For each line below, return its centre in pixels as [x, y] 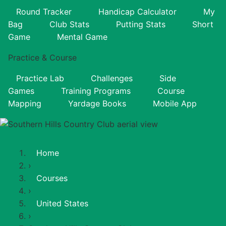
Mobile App [175, 103]
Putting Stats [141, 24]
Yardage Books [97, 103]
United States [62, 203]
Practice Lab [40, 78]
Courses [52, 178]
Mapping [25, 103]
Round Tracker [44, 11]
